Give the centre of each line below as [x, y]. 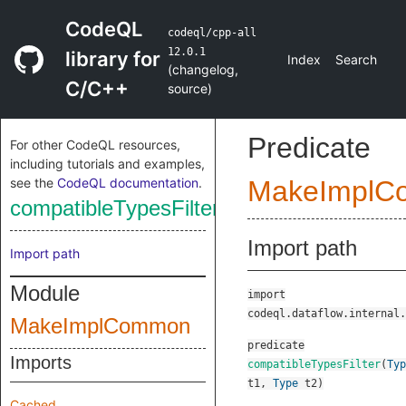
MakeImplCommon [100, 326]
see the [34, 183]
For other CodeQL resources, [95, 145]
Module [45, 293]
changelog [203, 69]
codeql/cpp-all [212, 32]
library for [113, 59]
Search [356, 59]
